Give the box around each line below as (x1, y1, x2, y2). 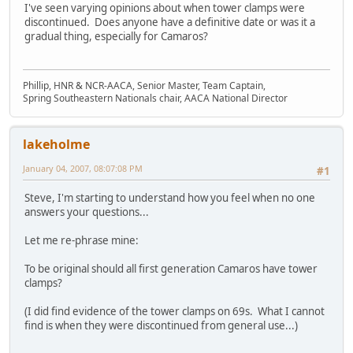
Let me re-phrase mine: (24, 232, 141, 247)
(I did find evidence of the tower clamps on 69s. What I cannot (24, 303, 325, 318)
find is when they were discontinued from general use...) (24, 318, 298, 333)
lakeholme (23, 135, 90, 153)
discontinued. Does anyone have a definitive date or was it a (24, 14, 315, 29)
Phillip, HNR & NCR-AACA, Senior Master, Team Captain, (23, 78, 266, 92)
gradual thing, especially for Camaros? (24, 28, 208, 43)
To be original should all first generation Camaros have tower (24, 261, 318, 276)
